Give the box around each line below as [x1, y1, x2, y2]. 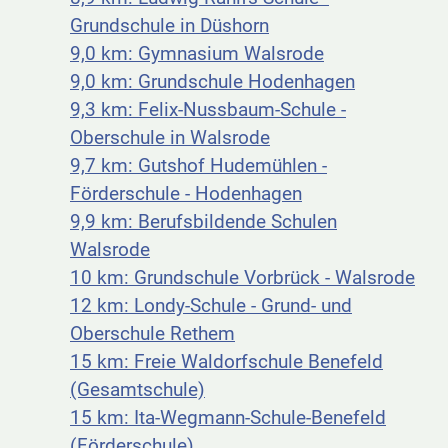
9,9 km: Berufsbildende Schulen [70, 210, 337, 234]
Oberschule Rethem [70, 322, 235, 346]
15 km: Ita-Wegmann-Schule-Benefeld [70, 406, 386, 430]
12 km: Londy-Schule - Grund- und [70, 294, 352, 318]
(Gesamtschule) [70, 378, 205, 402]
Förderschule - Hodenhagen [70, 182, 302, 206]
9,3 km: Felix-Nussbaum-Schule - [70, 98, 346, 122]
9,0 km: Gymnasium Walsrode [70, 42, 324, 66]
